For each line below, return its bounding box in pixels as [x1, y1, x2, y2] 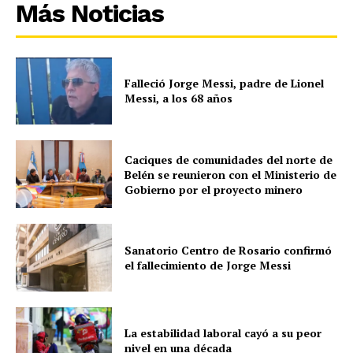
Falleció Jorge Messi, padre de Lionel [124, 76, 325, 91]
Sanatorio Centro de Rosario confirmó [124, 242, 333, 258]
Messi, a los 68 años [124, 91, 233, 106]
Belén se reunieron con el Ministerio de [124, 166, 337, 182]
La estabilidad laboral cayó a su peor [124, 325, 322, 341]
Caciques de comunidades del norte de [124, 151, 333, 167]
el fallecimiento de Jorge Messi [124, 257, 292, 273]
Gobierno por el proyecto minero [124, 181, 303, 197]
